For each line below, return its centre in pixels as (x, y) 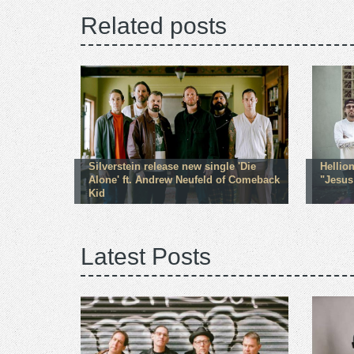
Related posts (154, 26)
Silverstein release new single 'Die (172, 166)
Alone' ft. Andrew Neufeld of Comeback (184, 180)
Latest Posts (146, 257)
